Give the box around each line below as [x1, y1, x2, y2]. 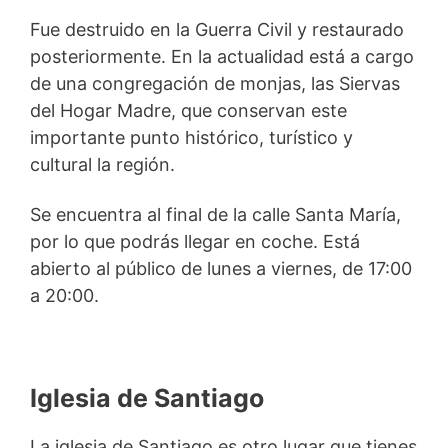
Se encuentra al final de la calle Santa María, [30, 204, 401, 226]
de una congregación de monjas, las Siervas [30, 72, 400, 94]
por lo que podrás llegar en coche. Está [30, 231, 360, 253]
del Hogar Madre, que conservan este [30, 99, 347, 121]
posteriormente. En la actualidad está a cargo [30, 45, 414, 67]
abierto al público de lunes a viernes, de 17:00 [30, 258, 412, 280]
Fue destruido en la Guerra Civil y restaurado [30, 18, 404, 40]
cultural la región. [30, 153, 175, 175]
